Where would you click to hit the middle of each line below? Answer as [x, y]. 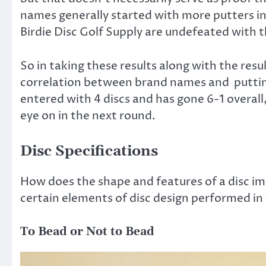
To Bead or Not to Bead [87, 232]
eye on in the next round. [88, 115]
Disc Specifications [89, 152]
